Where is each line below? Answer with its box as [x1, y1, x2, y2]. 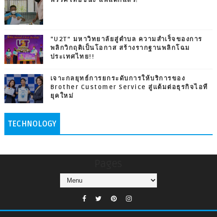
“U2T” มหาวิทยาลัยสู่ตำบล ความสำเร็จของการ [50, 35, 202, 43]
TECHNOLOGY [8, 119, 56, 129]
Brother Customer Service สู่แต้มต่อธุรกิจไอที [50, 83, 208, 91]
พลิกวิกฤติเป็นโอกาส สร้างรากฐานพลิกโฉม [50, 44, 190, 52]
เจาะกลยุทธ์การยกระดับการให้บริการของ [50, 74, 186, 82]
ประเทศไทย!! [50, 52, 95, 61]
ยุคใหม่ [50, 92, 74, 100]
